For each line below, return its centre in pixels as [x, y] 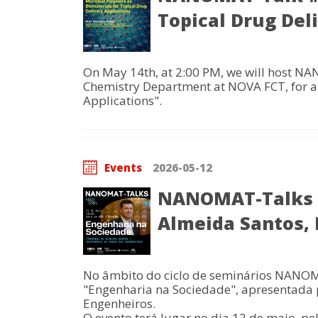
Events [123, 168]
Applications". [122, 100]
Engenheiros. [119, 303]
